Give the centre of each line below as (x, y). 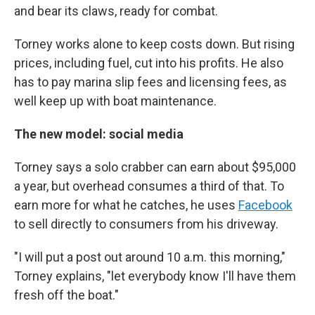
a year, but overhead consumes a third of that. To (149, 186)
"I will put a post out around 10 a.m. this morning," (150, 257)
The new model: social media (99, 134)
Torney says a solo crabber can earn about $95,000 (155, 167)
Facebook (265, 205)
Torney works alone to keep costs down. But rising (154, 44)
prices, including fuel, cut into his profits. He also (149, 63)
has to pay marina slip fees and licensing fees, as (150, 82)
